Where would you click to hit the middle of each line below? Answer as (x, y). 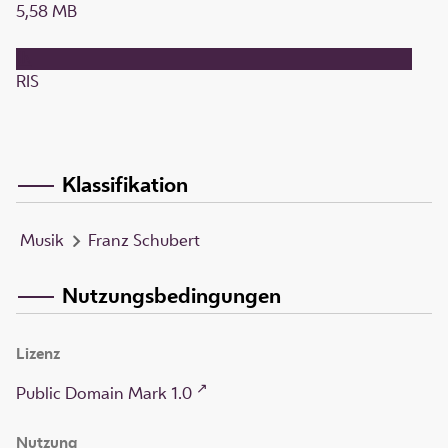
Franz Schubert (144, 239)
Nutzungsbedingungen (171, 294)
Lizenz (38, 353)
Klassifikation (125, 183)
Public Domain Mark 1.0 (104, 392)
